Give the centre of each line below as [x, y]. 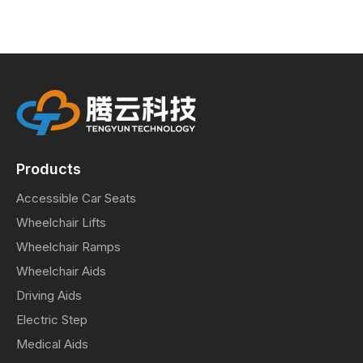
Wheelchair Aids [61, 271]
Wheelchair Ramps [68, 247]
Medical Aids [52, 344]
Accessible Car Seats [76, 199]
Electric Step [52, 320]
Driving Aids [49, 296]
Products [49, 169]
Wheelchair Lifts [61, 223]
